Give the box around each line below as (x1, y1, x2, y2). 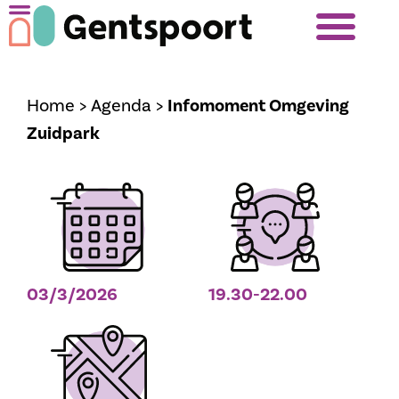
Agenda (91, 94, 151, 116)
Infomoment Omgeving (167, 94, 349, 117)
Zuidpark (27, 122, 100, 144)
